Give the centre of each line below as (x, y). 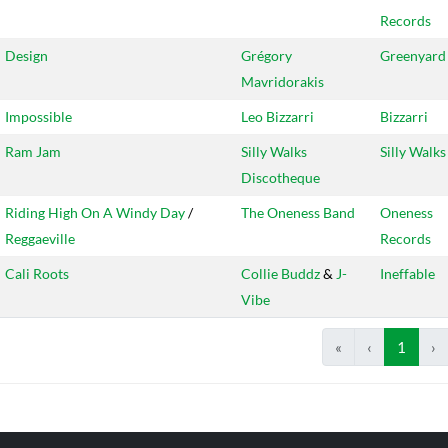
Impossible (38, 117)
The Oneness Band (298, 213)
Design (26, 56)
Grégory (266, 56)
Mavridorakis (282, 82)
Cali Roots (37, 274)
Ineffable (407, 274)
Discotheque (280, 178)
